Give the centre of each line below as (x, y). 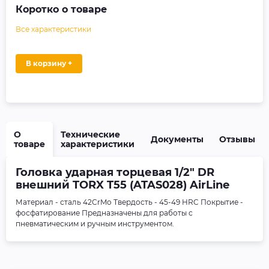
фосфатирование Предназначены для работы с (104, 213)
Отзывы (237, 139)
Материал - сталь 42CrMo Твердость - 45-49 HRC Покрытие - (129, 202)
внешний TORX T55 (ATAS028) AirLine (122, 185)
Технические (90, 134)
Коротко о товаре (61, 9)
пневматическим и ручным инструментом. (95, 224)
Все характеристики (53, 29)
